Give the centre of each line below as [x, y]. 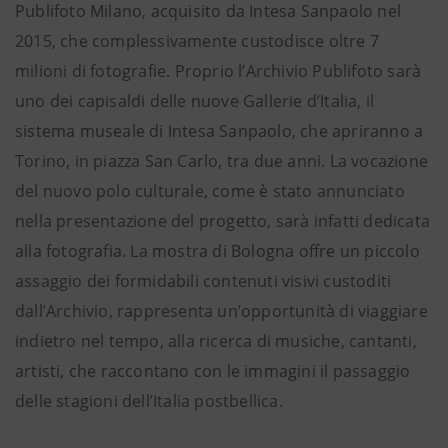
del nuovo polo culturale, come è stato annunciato [210, 191]
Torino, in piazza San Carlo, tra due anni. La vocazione [222, 161]
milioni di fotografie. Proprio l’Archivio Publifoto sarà [218, 71]
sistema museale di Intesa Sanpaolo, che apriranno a [219, 131]
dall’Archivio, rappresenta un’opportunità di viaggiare [221, 311]
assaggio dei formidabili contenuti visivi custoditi [203, 281]
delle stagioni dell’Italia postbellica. [149, 401]
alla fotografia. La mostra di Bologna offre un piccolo [217, 251]
